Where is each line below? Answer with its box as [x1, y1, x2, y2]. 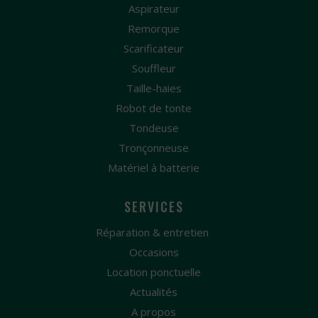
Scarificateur [124, 41, 184, 55]
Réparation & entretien [95, 225, 209, 239]
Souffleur [131, 61, 176, 75]
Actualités [130, 285, 177, 299]
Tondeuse [128, 121, 179, 135]
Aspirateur [128, 1, 180, 16]
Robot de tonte [116, 101, 192, 115]
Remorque [128, 21, 180, 35]
